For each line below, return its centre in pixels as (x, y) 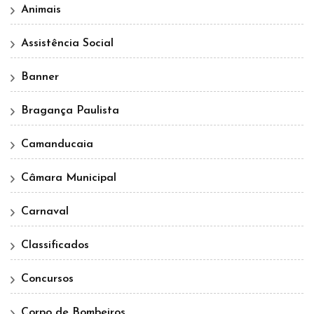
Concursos (47, 279)
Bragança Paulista (70, 110)
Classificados (55, 245)
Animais (41, 9)
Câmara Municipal (69, 178)
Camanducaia (57, 144)
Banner (40, 77)
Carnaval (45, 211)
